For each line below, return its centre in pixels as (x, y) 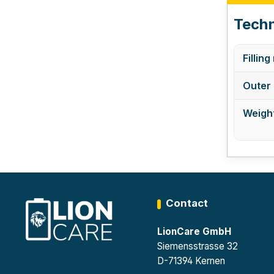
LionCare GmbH (194, 231)
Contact (187, 203)
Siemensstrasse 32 (198, 246)
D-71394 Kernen (191, 261)
